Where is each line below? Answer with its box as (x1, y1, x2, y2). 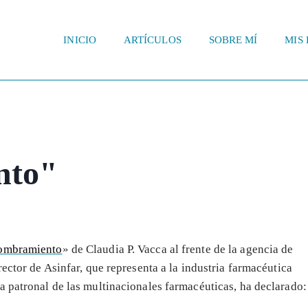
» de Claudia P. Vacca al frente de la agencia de (62, 242, 294, 256)
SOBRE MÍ (208, 34, 258, 46)
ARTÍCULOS (123, 34, 181, 46)
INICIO (63, 34, 96, 46)
